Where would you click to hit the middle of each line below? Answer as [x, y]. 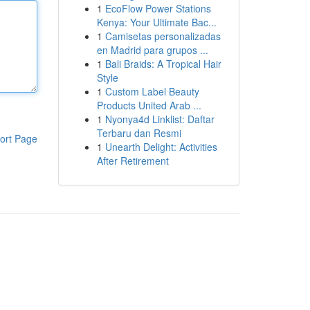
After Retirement [133, 161]
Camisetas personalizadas [163, 36]
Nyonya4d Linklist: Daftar [159, 119]
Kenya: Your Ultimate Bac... [156, 22]
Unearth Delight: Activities [161, 147]
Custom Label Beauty [152, 91]
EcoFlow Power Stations [158, 8]
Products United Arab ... [149, 105]
